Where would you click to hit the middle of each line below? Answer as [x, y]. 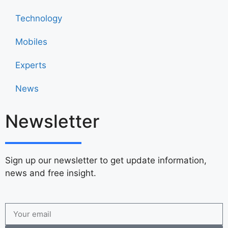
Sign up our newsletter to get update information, [106, 160]
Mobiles [31, 42]
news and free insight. [51, 173]
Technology [39, 18]
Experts [31, 65]
